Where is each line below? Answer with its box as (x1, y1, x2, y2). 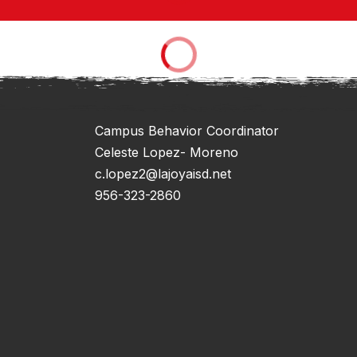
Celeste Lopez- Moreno (95, 143, 238, 160)
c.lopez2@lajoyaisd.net (95, 165, 231, 182)
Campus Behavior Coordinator (95, 122, 279, 139)
